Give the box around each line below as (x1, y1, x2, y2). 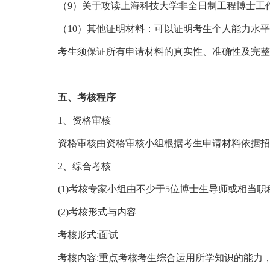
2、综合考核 (58, 161, 111, 171)
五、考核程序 (58, 92, 116, 102)
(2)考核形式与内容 (58, 207, 136, 217)
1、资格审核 (58, 115, 111, 125)
